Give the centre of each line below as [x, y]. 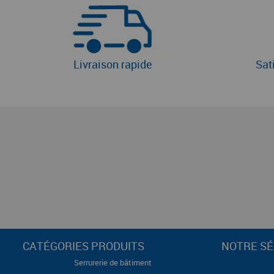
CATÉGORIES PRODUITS [83, 246]
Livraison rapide [113, 65]
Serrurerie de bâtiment [113, 263]
